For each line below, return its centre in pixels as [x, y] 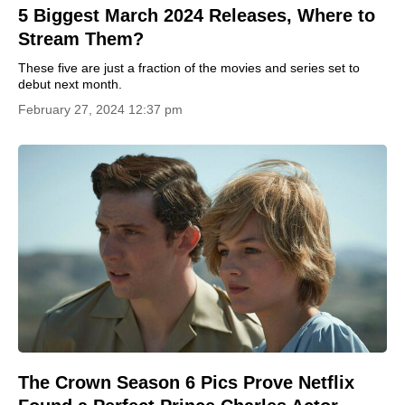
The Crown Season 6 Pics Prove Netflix [186, 382]
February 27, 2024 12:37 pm [100, 109]
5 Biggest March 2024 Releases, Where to [197, 15]
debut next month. [70, 84]
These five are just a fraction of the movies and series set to [189, 68]
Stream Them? [81, 39]
